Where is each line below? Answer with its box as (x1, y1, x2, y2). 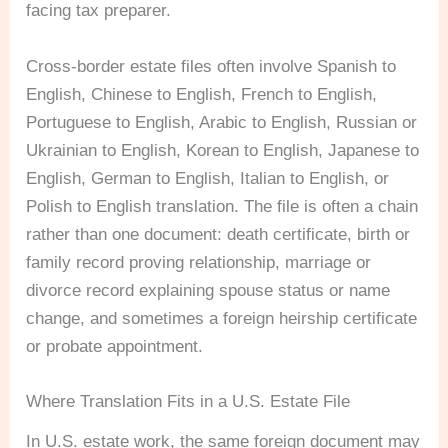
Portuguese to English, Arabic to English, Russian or (26, 112, 418, 132)
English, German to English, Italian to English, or (26, 168, 390, 188)
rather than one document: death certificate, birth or (26, 224, 411, 244)
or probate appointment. (26, 336, 204, 356)
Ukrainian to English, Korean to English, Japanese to (26, 140, 420, 160)
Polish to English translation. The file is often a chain (26, 196, 419, 216)
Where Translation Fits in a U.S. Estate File (26, 391, 351, 411)
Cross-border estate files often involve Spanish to (26, 56, 397, 76)
